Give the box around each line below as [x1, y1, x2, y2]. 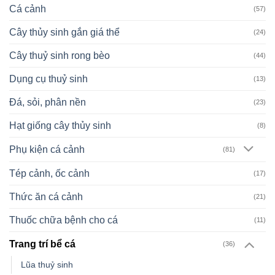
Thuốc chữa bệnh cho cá [9, 215, 118, 226]
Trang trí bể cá [9, 238, 76, 249]
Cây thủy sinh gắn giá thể [9, 27, 120, 38]
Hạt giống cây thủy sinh [9, 120, 111, 131]
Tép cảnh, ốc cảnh [9, 168, 90, 179]
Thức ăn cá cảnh [9, 192, 83, 203]
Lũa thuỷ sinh [21, 259, 73, 269]
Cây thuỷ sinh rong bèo [9, 50, 110, 61]
